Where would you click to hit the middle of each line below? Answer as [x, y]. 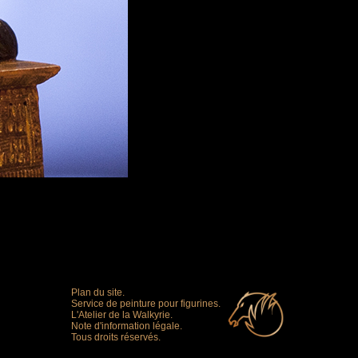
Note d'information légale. [126, 326]
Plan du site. [97, 292]
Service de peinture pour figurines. [145, 304]
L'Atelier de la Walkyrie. [121, 315]
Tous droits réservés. [115, 337]
